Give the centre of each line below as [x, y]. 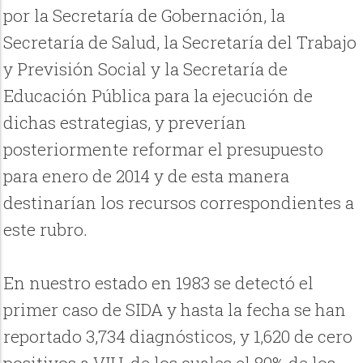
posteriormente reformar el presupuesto [164, 149]
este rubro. [46, 230]
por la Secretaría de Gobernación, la [145, 16]
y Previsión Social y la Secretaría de [146, 69]
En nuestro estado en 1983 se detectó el [159, 283]
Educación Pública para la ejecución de [158, 96]
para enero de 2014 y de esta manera [147, 176]
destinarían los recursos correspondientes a [179, 203]
